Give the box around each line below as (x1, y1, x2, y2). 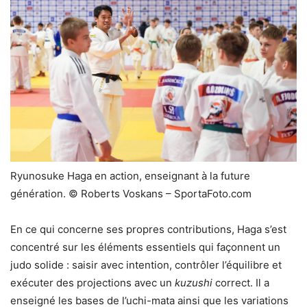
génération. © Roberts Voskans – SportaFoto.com (10, 187, 251, 201)
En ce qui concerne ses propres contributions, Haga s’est (10, 223, 286, 236)
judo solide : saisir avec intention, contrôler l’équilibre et (10, 258, 282, 272)
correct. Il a (212, 276, 269, 290)
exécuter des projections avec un (10, 276, 175, 290)
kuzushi (175, 276, 212, 290)
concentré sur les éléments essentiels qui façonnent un (10, 241, 280, 254)
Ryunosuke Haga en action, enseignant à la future (10, 169, 250, 183)
